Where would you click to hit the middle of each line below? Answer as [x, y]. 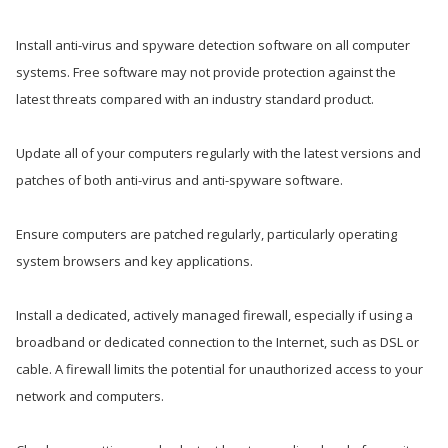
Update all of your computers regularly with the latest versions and [218, 153]
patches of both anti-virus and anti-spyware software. [179, 180]
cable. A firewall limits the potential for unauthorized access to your [219, 369]
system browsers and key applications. [134, 261]
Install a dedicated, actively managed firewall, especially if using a [214, 315]
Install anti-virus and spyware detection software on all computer [213, 45]
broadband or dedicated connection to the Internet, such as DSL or [217, 342]
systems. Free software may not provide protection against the [206, 72]
